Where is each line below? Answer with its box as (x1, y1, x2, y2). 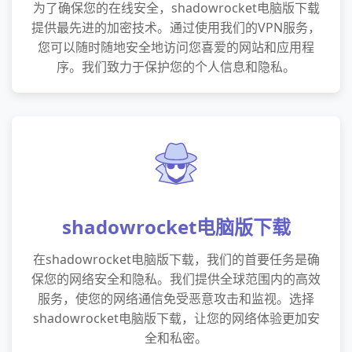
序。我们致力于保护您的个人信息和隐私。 (57, 58, 295, 75)
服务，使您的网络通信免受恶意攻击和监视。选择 (38, 290, 314, 307)
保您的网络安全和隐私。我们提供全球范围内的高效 (31, 270, 321, 288)
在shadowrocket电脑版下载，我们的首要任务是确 (32, 251, 320, 268)
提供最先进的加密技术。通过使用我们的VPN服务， (31, 19, 321, 36)
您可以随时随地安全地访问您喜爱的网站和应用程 (38, 38, 314, 56)
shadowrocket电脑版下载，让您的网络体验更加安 (32, 310, 320, 327)
